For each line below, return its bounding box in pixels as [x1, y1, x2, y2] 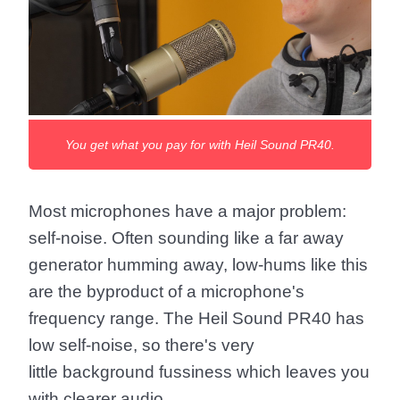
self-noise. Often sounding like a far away [29, 229, 344, 247]
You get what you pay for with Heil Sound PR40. [65, 137, 335, 152]
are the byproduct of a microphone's [29, 282, 304, 301]
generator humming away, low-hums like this [29, 255, 368, 274]
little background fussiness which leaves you [29, 362, 370, 381]
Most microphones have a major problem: [29, 202, 346, 221]
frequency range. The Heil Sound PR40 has [29, 309, 364, 328]
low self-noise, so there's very [29, 336, 254, 354]
